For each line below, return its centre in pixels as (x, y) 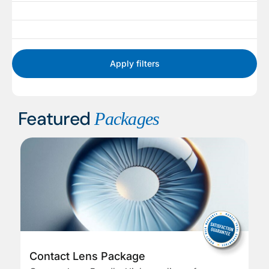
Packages (127, 119)
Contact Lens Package (87, 256)
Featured (56, 119)
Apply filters (134, 64)
